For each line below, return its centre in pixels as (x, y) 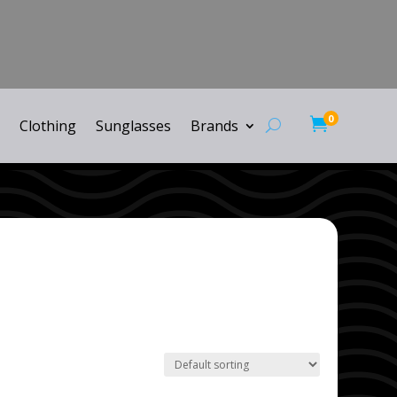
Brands (214, 125)
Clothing (47, 125)
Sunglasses (133, 125)
